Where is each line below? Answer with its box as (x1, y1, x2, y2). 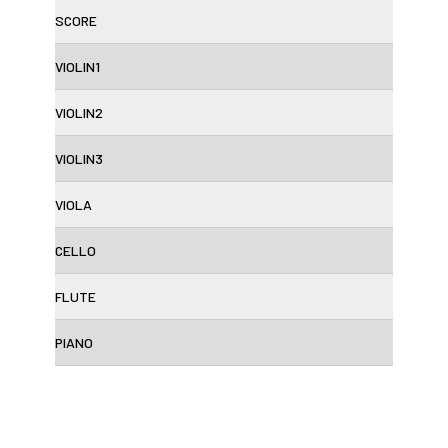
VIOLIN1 (55, 58, 100, 76)
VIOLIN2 (55, 104, 103, 122)
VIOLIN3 (55, 150, 103, 168)
